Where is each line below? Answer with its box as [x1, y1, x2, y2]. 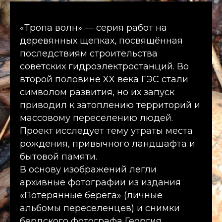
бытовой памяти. [20, 151, 97, 163]
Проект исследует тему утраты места [20, 125, 193, 137]
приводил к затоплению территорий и [20, 100, 200, 111]
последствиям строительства [20, 48, 158, 59]
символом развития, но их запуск [20, 87, 174, 98]
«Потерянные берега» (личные [20, 190, 163, 201]
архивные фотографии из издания [20, 177, 181, 188]
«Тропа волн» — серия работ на [20, 22, 167, 34]
